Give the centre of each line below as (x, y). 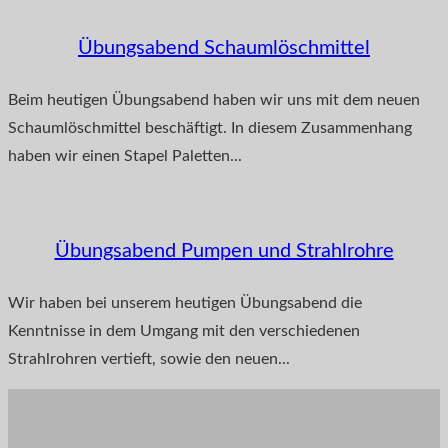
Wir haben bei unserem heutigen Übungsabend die (185, 302)
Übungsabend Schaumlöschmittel (224, 47)
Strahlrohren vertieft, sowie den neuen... (149, 358)
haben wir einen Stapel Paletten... (125, 155)
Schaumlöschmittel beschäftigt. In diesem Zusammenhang (210, 127)
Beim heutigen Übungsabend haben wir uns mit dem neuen (214, 99)
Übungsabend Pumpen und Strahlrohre (224, 251)
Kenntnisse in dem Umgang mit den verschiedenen (184, 330)
